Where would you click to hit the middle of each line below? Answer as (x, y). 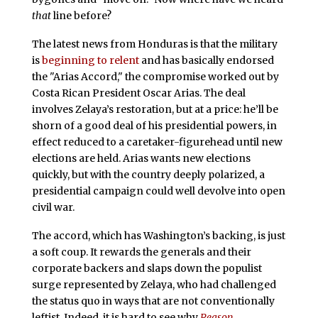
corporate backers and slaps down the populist (147, 268)
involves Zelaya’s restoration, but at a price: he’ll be (155, 109)
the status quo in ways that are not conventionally (153, 301)
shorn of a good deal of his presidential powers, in (154, 125)
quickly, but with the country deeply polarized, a (148, 174)
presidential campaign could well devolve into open (158, 191)
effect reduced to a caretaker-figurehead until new (157, 142)
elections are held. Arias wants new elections (141, 158)
